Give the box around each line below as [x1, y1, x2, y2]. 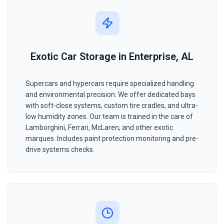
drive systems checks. [25, 145, 94, 154]
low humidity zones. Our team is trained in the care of [25, 112, 193, 121]
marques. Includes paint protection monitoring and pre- [25, 134, 198, 143]
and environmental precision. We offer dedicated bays [25, 90, 195, 99]
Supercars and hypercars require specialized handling [25, 79, 194, 88]
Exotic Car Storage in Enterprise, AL [30, 50, 193, 63]
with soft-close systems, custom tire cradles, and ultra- [25, 101, 198, 110]
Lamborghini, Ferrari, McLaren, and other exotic [25, 123, 173, 132]
